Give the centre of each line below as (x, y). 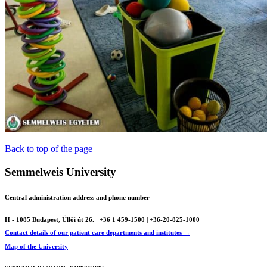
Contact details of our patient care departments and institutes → (97, 233)
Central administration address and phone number (77, 197)
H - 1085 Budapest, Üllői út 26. (50, 219)
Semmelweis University (60, 172)
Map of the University (36, 246)
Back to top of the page (49, 148)
